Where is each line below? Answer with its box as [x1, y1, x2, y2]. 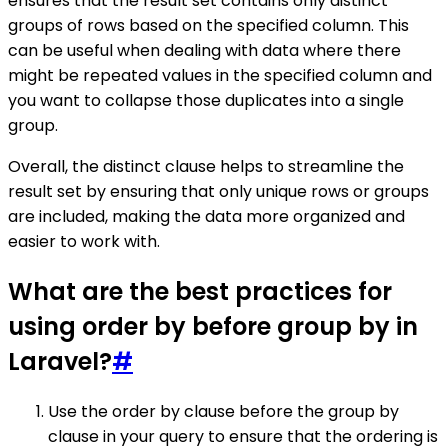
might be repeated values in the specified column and [8, 64, 432, 88]
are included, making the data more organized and [8, 205, 405, 229]
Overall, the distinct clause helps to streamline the [8, 155, 404, 179]
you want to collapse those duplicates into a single [8, 89, 404, 113]
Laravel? [8, 345, 112, 379]
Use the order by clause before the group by [48, 400, 399, 424]
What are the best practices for [8, 275, 392, 309]
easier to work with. [8, 230, 160, 254]
